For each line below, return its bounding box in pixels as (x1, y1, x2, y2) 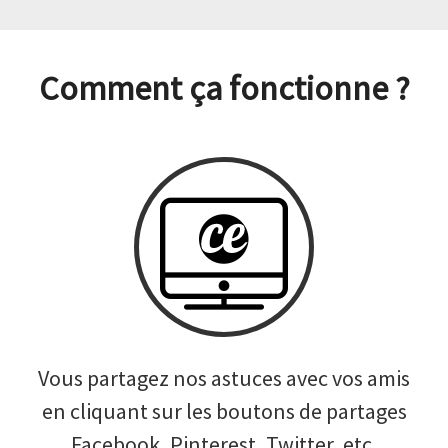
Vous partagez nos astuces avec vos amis (38, 364, 410, 392)
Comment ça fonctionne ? (38, 67, 410, 109)
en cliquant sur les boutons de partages (41, 397, 407, 425)
